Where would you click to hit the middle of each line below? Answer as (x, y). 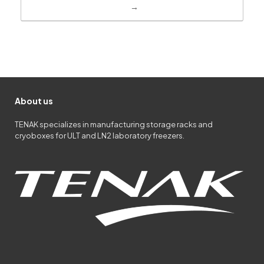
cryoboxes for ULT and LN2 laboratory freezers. (100, 135)
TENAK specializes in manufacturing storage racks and (114, 124)
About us (34, 100)
